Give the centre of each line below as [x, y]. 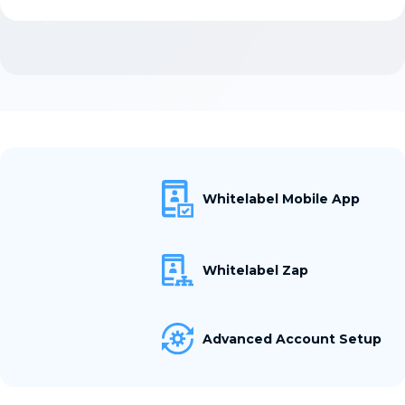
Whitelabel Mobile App [281, 198]
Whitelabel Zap [255, 270]
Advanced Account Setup [292, 339]
